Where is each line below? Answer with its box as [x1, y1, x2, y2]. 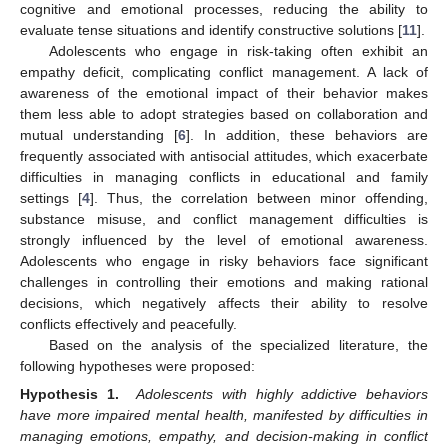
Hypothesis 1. [20, 386, 119, 403]
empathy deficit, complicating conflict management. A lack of [20, 64, 428, 81]
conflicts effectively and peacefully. [20, 316, 237, 333]
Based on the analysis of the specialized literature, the [48, 337, 428, 354]
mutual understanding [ [20, 127, 178, 144]
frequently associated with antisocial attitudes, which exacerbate [20, 148, 428, 165]
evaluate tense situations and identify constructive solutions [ [20, 22, 402, 39]
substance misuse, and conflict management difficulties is [20, 211, 428, 228]
